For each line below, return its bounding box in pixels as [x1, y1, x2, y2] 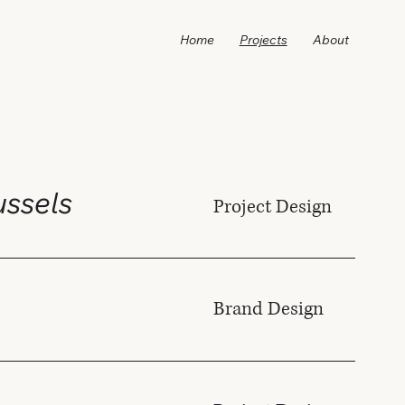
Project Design [213, 193, 333, 220]
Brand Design [213, 297, 325, 323]
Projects [239, 35, 287, 49]
